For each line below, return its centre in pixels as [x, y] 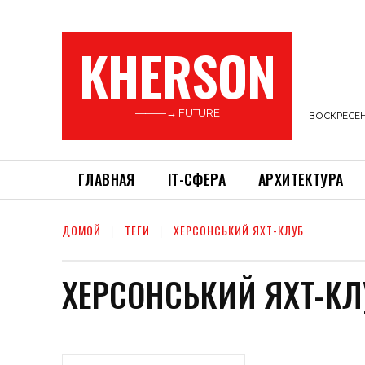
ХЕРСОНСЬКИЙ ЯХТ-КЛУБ [239, 231]
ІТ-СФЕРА [197, 179]
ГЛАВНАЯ [107, 179]
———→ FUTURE [177, 112]
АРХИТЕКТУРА [301, 179]
